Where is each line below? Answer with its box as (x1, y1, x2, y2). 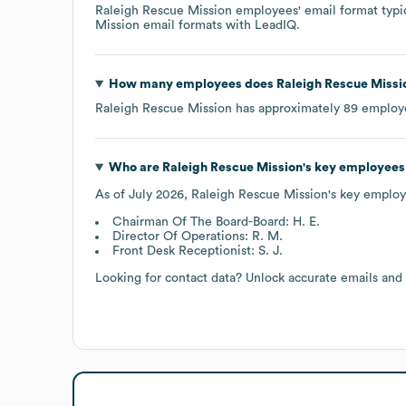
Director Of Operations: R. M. (112, 229, 283, 243)
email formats (140, 18, 222, 32)
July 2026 (129, 188, 184, 201)
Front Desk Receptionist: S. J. (112, 244, 283, 257)
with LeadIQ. (222, 18, 300, 32)
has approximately (232, 101, 343, 115)
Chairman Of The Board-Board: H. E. (112, 215, 320, 228)
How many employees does (108, 77, 276, 91)
